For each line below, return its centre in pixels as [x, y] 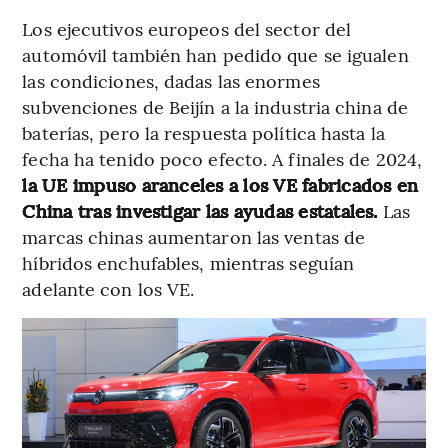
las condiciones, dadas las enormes [171, 80]
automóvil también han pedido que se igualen [215, 54]
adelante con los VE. [108, 288]
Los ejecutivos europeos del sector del [187, 28]
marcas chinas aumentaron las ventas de [194, 236]
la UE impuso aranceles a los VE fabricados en [220, 184]
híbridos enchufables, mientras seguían [188, 262]
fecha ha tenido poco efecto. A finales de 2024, [222, 158]
